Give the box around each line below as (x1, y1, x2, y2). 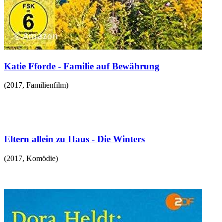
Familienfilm (26, 81, 66, 90)
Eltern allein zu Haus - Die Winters (4, 134, 145, 145)
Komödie (26, 154, 55, 163)
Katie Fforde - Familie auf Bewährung (4, 60, 160, 71)
